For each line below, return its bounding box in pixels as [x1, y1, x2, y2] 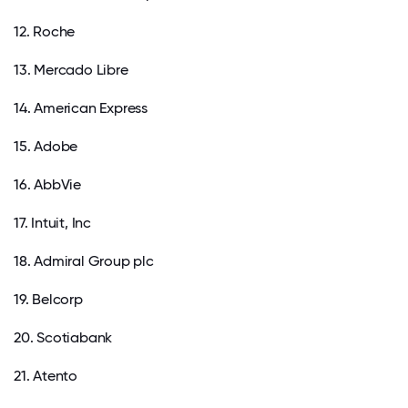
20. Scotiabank [14, 329, 113, 347]
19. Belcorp [14, 291, 83, 309]
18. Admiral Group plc [14, 252, 154, 270]
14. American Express [14, 99, 148, 117]
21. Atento [14, 367, 77, 385]
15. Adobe [14, 138, 78, 156]
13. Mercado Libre [14, 61, 128, 79]
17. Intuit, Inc [14, 214, 91, 232]
